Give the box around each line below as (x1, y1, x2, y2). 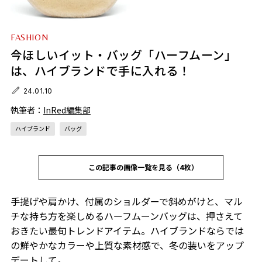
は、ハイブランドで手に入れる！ (10, 62, 191, 80)
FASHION (10, 32, 49, 43)
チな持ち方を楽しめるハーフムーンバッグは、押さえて (10, 209, 243, 223)
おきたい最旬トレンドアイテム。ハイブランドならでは (10, 223, 244, 238)
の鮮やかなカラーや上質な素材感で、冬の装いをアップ (10, 238, 244, 253)
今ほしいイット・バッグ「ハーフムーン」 (10, 46, 237, 64)
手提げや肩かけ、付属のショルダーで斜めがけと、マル (10, 194, 243, 209)
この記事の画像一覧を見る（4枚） (88, 163, 198, 173)
